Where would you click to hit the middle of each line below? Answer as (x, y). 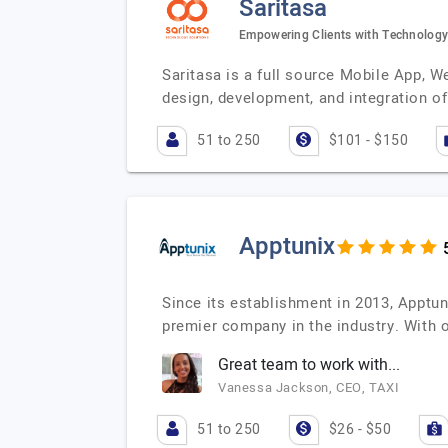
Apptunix (287, 246)
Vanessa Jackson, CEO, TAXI (309, 387)
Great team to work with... (309, 365)
